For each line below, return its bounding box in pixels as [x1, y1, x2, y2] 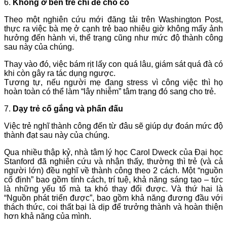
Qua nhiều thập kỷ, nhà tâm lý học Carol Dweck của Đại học [4, 148, 223, 157]
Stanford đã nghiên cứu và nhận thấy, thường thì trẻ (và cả [4, 157, 223, 166]
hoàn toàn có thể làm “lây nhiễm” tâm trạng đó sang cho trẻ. [4, 87, 216, 96]
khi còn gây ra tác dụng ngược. [4, 69, 116, 78]
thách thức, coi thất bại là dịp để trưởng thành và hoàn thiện [4, 203, 223, 212]
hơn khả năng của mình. [4, 212, 91, 221]
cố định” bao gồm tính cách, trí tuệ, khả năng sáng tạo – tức [4, 175, 223, 184]
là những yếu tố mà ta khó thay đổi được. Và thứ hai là [4, 184, 223, 194]
